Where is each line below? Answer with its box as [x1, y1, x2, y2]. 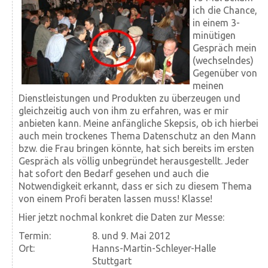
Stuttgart [92, 255, 132, 267]
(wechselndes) [193, 55, 254, 66]
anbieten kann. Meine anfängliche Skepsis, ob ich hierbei [19, 118, 258, 129]
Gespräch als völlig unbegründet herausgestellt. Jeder [19, 156, 249, 167]
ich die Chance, [193, 5, 257, 16]
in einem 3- [193, 17, 240, 29]
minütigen [193, 30, 236, 41]
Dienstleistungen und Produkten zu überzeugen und [19, 93, 240, 104]
